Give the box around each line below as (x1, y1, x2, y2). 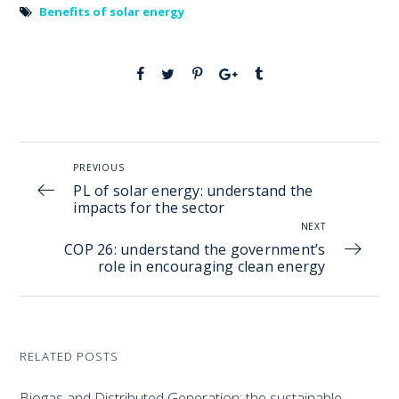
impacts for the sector (73, 197, 225, 217)
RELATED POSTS (20, 347, 119, 364)
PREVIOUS (73, 160, 125, 174)
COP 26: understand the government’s (64, 239, 326, 259)
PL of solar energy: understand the (73, 180, 313, 200)
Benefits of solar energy (39, 3, 185, 20)
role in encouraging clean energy (97, 256, 326, 276)
